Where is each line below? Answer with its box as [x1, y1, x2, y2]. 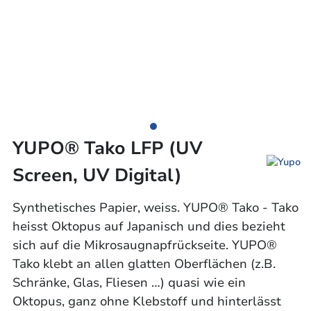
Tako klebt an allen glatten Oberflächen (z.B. [12, 255, 276, 272]
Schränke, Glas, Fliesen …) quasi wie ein [12, 274, 246, 291]
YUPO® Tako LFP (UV [12, 136, 203, 160]
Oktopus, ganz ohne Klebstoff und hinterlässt [12, 293, 281, 310]
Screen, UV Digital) [12, 163, 182, 187]
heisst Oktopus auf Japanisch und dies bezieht [12, 218, 285, 235]
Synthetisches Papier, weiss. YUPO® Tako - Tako [12, 199, 299, 216]
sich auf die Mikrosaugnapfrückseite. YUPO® [12, 237, 277, 253]
